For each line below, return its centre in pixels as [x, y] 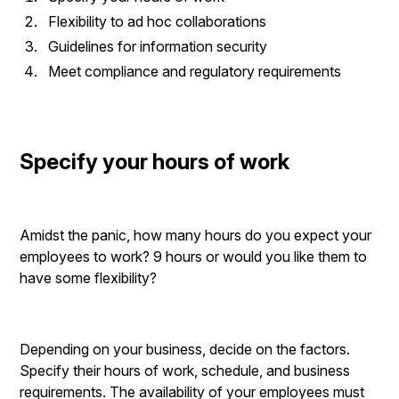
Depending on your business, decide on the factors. [185, 349]
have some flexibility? [90, 278]
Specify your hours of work [155, 162]
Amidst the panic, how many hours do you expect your [196, 235]
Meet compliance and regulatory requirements [195, 71]
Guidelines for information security [158, 46]
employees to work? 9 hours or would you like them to [194, 256]
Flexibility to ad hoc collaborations [158, 21]
